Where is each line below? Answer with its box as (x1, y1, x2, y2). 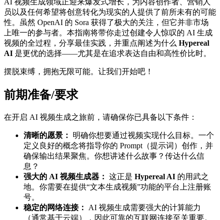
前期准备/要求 (4, 88, 78, 101)
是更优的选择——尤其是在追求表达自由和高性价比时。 (13, 49, 211, 57)
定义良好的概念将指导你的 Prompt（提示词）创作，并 (24, 141, 213, 150)
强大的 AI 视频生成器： (24, 172, 107, 181)
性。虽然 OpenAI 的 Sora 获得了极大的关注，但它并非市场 (4, 18, 209, 27)
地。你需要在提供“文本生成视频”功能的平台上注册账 (24, 182, 211, 191)
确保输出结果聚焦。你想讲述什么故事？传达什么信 (24, 151, 204, 160)
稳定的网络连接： (24, 203, 86, 212)
